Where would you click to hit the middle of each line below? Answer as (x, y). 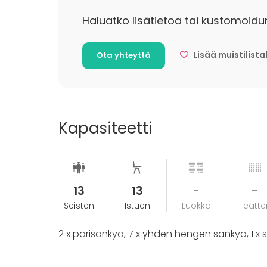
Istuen (137, 206)
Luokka (196, 206)
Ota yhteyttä (124, 55)
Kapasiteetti (105, 128)
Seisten (79, 206)
